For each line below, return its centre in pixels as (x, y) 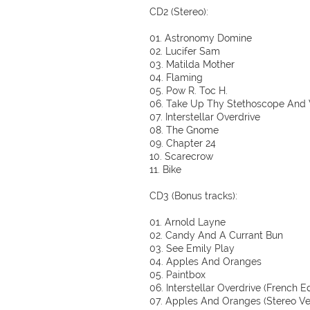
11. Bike (165, 170)
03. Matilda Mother (192, 64)
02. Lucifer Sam (185, 51)
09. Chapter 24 (183, 143)
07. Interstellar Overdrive (205, 117)
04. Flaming (176, 77)
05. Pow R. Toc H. (189, 91)
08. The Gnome (184, 130)
